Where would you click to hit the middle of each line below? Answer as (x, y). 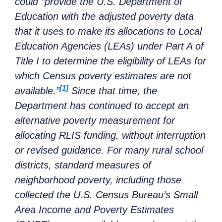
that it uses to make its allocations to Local (108, 31)
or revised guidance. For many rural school (109, 150)
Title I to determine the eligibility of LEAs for (111, 61)
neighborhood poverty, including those (98, 180)
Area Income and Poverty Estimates (94, 210)
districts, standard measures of (83, 165)
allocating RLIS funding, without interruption (110, 136)
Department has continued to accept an (102, 106)
